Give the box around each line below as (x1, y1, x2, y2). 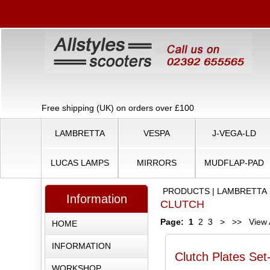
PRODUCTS (163, 186, 210, 196)
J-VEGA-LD (212, 128, 256, 138)
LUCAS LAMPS (50, 157, 109, 168)
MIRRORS (137, 157, 177, 168)
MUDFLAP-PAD (204, 157, 264, 168)
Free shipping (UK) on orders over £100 (42, 103, 194, 113)
